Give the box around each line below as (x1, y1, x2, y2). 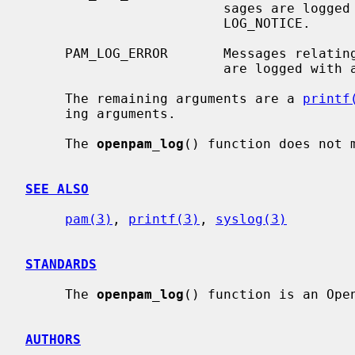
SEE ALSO (25, 181, 89, 197)
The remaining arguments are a (65, 90, 303, 106)
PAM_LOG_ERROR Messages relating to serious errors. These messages (25, 45, 65, 61)
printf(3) (128, 211, 200, 227)
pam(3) (65, 211, 113, 227)
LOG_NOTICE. (25, 15, 223, 31)
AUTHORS (25, 331, 81, 347)
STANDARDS (25, 256, 97, 272)
